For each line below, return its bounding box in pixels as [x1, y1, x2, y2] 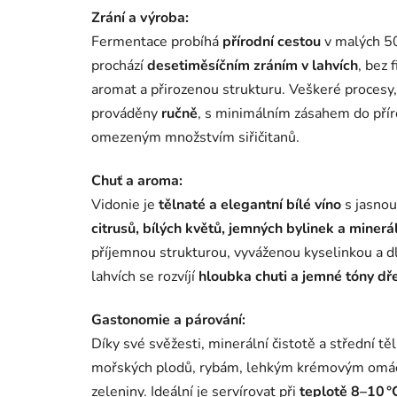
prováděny [91, 104, 161, 124]
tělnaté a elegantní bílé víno [159, 195, 341, 215]
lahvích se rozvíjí [91, 267, 198, 287]
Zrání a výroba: [91, 8, 189, 28]
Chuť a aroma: [91, 171, 183, 191]
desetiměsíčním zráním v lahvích [147, 56, 358, 76]
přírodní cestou [222, 32, 321, 52]
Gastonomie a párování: [91, 310, 245, 331]
